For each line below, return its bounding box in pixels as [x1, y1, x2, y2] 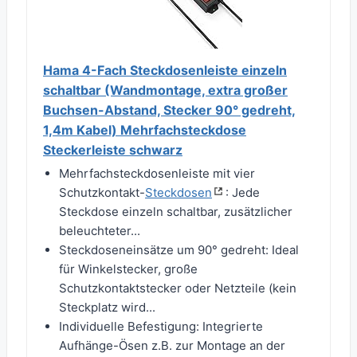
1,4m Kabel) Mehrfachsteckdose [43, 122, 246, 139]
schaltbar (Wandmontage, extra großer [43, 82, 288, 99]
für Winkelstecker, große [59, 261, 198, 277]
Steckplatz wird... [59, 300, 155, 316]
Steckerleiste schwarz [43, 142, 182, 159]
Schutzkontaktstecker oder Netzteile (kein [59, 280, 296, 296]
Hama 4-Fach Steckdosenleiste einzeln [43, 62, 287, 79]
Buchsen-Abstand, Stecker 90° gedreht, [43, 102, 296, 119]
